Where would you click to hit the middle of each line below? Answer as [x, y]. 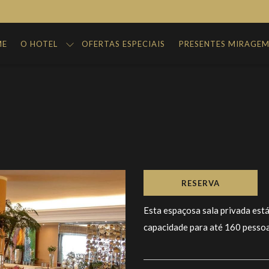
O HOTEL [39, 44]
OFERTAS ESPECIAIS [124, 44]
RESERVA [201, 183]
